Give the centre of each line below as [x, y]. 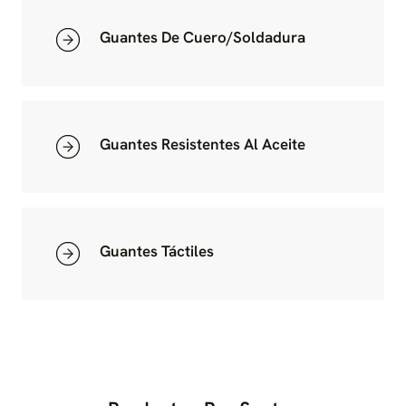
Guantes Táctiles [157, 251]
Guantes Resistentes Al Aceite [203, 144]
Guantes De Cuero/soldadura [203, 37]
